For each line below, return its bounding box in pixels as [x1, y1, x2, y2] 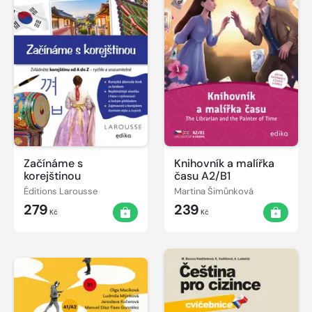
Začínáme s [24, 155, 83, 171]
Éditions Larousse [24, 185, 97, 198]
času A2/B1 [174, 168, 231, 183]
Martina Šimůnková [174, 185, 253, 198]
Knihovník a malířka [174, 155, 274, 171]
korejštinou [24, 168, 81, 183]
